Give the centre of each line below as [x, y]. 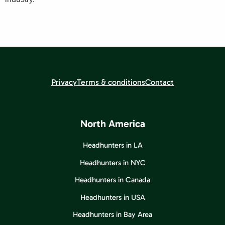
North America [113, 124]
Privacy [64, 82]
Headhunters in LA [113, 145]
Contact [159, 82]
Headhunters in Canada [113, 180]
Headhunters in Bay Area [113, 214]
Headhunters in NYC [113, 162]
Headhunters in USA [113, 197]
